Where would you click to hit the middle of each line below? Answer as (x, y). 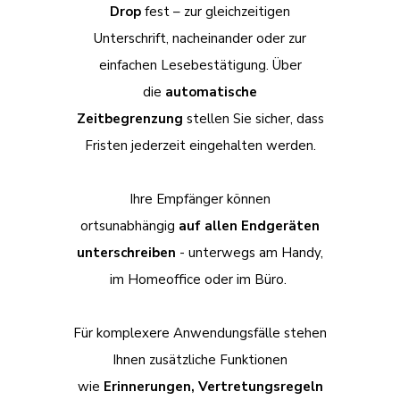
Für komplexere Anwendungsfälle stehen (200, 333)
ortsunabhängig (129, 225)
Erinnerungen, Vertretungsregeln (213, 386)
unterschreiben (126, 252)
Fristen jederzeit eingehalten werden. (200, 145)
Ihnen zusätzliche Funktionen (200, 359)
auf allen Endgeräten (249, 225)
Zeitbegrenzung (129, 118)
